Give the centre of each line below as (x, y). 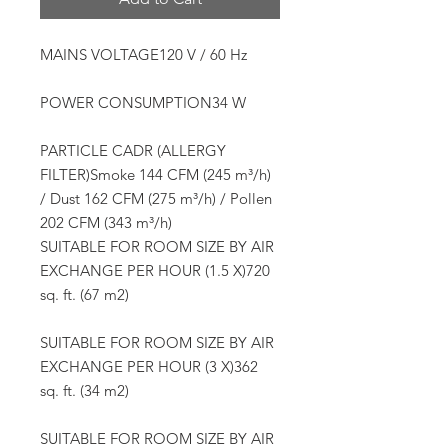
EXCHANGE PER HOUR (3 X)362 (149, 367)
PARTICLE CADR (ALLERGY (133, 151)
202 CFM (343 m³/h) (106, 223)
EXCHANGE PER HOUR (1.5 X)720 (155, 271)
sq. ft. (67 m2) (84, 295)
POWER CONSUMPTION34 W (143, 103)
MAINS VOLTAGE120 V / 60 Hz (143, 55)
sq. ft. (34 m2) (84, 391)
